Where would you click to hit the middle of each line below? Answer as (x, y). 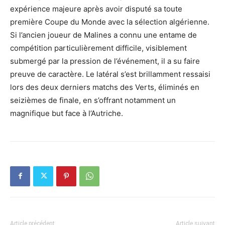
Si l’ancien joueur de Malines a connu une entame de (103, 35)
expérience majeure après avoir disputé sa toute (96, 9)
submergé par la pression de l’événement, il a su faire (105, 61)
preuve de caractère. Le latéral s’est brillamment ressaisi (110, 74)
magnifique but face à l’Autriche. (67, 113)
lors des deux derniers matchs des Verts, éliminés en (105, 87)
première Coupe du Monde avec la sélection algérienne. (110, 22)
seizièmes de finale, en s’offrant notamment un (93, 100)
